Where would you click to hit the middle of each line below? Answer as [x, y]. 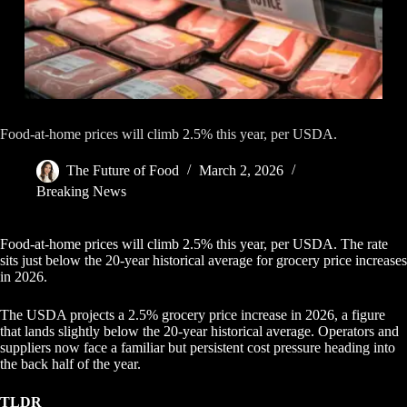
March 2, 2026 [241, 171]
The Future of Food [123, 171]
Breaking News [81, 192]
